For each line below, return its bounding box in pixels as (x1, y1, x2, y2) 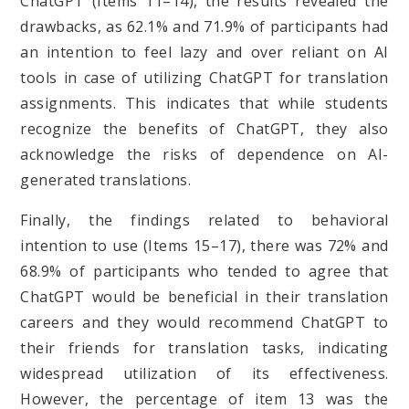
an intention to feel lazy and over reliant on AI (20, 41, 389, 62)
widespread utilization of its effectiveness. (20, 362, 389, 383)
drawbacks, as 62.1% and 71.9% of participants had (20, 16, 389, 37)
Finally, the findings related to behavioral (20, 209, 389, 230)
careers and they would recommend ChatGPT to (20, 311, 389, 332)
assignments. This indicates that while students (20, 92, 389, 113)
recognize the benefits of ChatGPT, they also (20, 118, 389, 139)
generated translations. (20, 169, 192, 190)
